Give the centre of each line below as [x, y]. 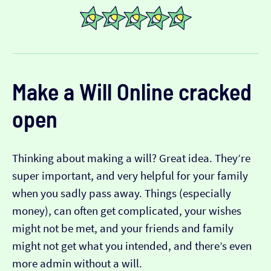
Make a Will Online [93, 92]
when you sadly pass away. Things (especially [122, 194]
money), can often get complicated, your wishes [127, 211]
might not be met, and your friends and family [123, 229]
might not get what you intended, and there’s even [132, 246]
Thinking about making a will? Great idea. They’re [131, 158]
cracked [213, 92]
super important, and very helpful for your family [130, 176]
